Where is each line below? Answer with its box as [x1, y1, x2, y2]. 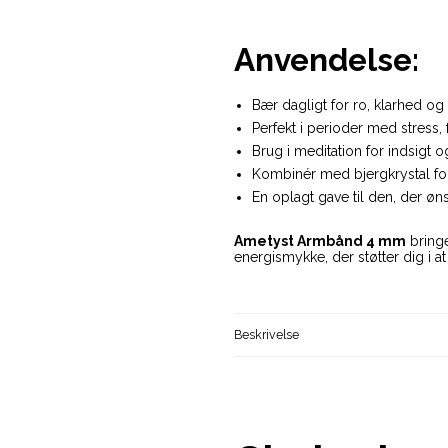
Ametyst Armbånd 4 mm [234, 232, 406, 249]
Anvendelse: [234, 40, 419, 78]
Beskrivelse [234, 326, 299, 342]
